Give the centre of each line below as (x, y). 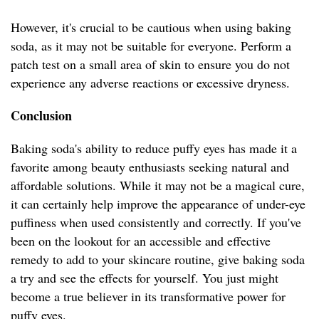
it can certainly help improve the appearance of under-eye (158, 204)
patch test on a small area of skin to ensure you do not (150, 64)
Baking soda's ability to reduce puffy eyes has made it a (154, 148)
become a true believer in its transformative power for (148, 297)
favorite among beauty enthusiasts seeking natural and (150, 167)
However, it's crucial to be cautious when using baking (151, 27)
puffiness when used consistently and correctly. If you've (156, 223)
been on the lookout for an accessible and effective (141, 241)
